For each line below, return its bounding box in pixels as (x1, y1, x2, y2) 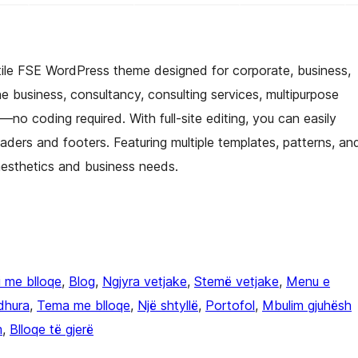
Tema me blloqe (37, 296, 130, 313)
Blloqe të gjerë (10, 320, 93, 337)
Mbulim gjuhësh (262, 296, 352, 313)
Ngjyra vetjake (102, 272, 187, 289)
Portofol (205, 296, 255, 313)
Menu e (286, 272, 330, 289)
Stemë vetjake (194, 272, 279, 289)
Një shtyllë (137, 296, 198, 313)
